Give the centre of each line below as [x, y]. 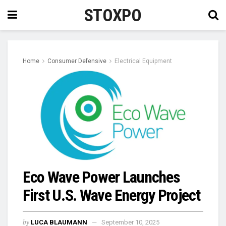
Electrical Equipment [143, 61]
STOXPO [113, 15]
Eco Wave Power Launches [101, 177]
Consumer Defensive [77, 61]
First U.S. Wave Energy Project [111, 195]
